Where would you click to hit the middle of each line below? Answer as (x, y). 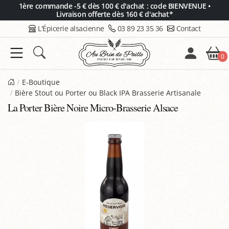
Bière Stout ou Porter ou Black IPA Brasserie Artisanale (108, 93)
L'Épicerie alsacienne (71, 28)
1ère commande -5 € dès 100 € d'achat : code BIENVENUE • (114, 6)
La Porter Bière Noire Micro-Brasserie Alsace (93, 108)
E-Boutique (41, 82)
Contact (188, 28)
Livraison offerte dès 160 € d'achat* (114, 14)
